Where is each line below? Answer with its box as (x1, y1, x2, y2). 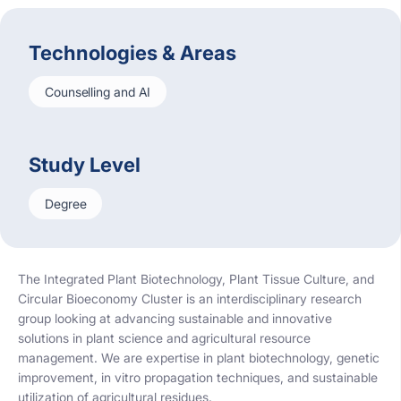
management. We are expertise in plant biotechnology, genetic (18, 350, 380, 365)
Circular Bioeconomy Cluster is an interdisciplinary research (18, 291, 362, 306)
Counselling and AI (45, 84, 151, 99)
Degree (45, 196, 87, 211)
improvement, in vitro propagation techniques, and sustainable (18, 370, 378, 385)
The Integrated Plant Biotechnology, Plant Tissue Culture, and (18, 271, 374, 286)
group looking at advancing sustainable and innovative (18, 311, 332, 326)
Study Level (29, 153, 141, 176)
